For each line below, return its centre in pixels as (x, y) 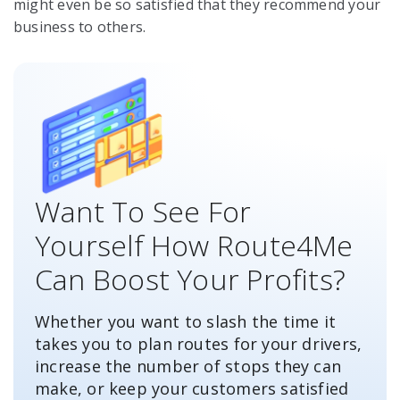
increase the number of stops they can (188, 367)
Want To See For (143, 212)
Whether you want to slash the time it (186, 322)
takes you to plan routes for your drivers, (199, 344)
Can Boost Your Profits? (191, 279)
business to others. (80, 27)
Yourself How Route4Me (194, 246)
